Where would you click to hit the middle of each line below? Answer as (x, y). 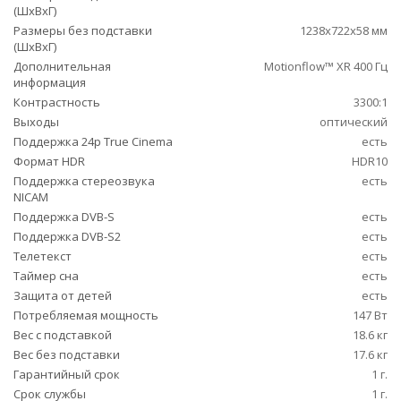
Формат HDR (49, 161)
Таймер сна (46, 276)
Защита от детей (63, 295)
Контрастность (57, 102)
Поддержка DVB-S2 (67, 236)
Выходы (36, 122)
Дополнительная (62, 66)
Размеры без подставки (83, 30)
